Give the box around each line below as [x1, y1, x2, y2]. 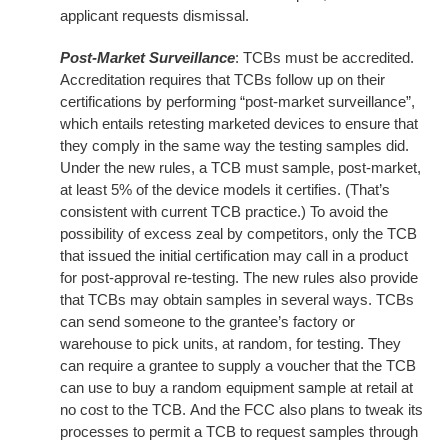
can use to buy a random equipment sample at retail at [60, 379, 413, 396]
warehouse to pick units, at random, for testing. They [60, 335, 401, 352]
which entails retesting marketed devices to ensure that [60, 115, 418, 132]
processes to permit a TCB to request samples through [60, 423, 418, 440]
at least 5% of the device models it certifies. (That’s [60, 181, 390, 198]
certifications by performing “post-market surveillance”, [60, 93, 415, 110]
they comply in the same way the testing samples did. [60, 137, 409, 154]
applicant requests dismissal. [60, 7, 249, 24]
